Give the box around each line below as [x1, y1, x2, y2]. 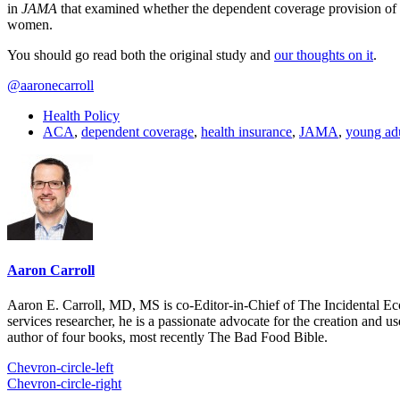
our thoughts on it [274, 46, 373, 62]
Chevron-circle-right [7, 376, 121, 392]
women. [7, 16, 53, 32]
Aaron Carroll [7, 262, 95, 279]
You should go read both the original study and [7, 46, 274, 62]
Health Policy [43, 107, 120, 123]
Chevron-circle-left [7, 360, 113, 376]
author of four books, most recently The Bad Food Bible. [7, 329, 328, 346]
